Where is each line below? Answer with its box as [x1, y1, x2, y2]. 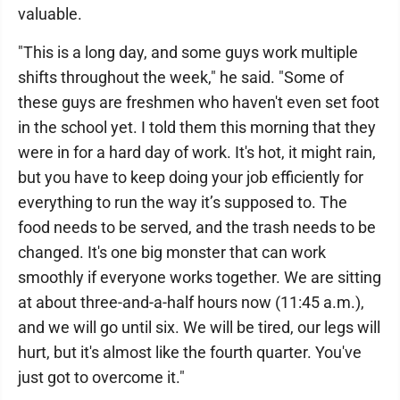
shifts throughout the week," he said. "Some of [18, 68, 344, 87]
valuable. [18, 4, 82, 23]
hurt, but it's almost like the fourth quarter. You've [18, 343, 362, 362]
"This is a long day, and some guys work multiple [18, 43, 358, 62]
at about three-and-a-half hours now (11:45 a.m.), [18, 293, 364, 312]
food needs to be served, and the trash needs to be [18, 218, 376, 237]
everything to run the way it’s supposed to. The [18, 193, 347, 212]
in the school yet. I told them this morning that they [18, 118, 376, 137]
